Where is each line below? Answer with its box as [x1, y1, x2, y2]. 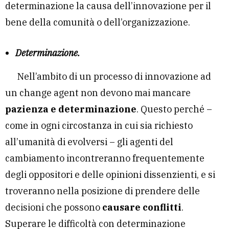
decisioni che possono [5, 201, 102, 213]
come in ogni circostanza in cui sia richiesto [5, 119, 193, 131]
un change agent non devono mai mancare [5, 86, 191, 99]
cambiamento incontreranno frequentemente [5, 152, 204, 164]
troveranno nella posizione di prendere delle [5, 185, 200, 197]
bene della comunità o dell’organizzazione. [5, 16, 190, 28]
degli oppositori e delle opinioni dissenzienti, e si [5, 168, 215, 180]
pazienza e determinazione [5, 103, 136, 115]
